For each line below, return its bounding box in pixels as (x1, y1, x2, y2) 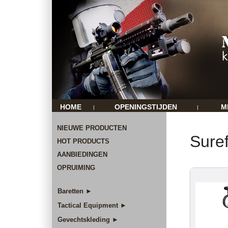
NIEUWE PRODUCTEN (57, 124, 127, 132)
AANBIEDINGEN (57, 151, 107, 158)
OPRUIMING (57, 164, 95, 172)
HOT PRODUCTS (57, 137, 109, 145)
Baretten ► (58, 187, 92, 195)
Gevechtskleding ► (58, 216, 119, 223)
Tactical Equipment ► (58, 202, 127, 209)
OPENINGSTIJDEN (114, 103, 177, 111)
